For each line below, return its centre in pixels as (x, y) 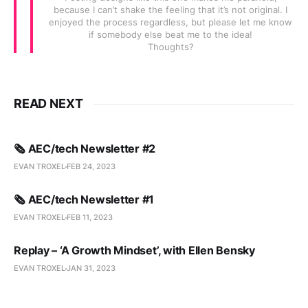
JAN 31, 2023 (91, 268)
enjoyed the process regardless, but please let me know (170, 22)
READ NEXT (48, 103)
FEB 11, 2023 (90, 217)
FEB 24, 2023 (91, 166)
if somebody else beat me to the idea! (170, 34)
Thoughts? (170, 47)
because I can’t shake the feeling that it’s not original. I (170, 10)
